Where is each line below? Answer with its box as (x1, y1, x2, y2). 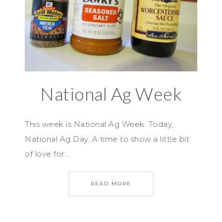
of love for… (25, 149, 69, 159)
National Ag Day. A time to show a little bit (25, 134, 189, 144)
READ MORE (91, 180, 131, 187)
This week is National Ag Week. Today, (25, 119, 173, 129)
